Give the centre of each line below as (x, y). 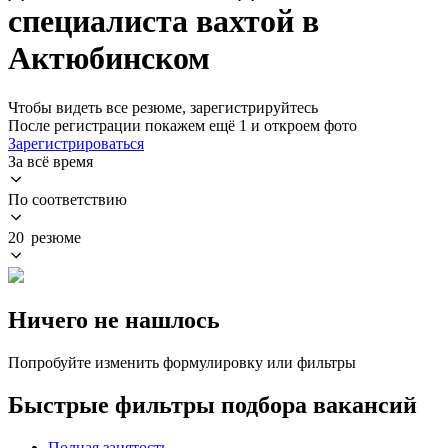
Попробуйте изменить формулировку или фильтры (182, 362)
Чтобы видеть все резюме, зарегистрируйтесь (163, 107)
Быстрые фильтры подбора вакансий (212, 404)
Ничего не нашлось (114, 319)
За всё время (50, 161)
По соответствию (67, 199)
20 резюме (44, 237)
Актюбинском (109, 58)
